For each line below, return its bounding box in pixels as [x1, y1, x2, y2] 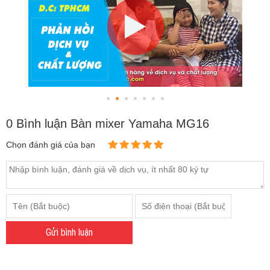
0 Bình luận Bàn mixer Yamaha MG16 [6, 116, 209, 130]
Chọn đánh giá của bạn [6, 139, 95, 149]
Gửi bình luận [45, 227, 93, 239]
